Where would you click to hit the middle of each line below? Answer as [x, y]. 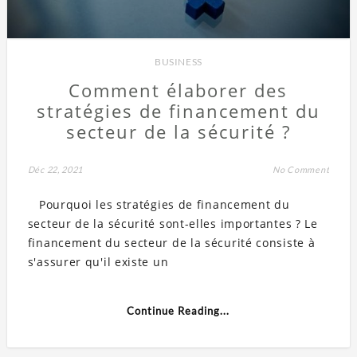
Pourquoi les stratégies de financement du [159, 204]
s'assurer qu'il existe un [98, 261]
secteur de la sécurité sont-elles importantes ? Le [173, 223]
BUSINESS [178, 61]
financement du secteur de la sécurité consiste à [171, 242]
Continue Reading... [178, 310]
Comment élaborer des [178, 90]
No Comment [301, 169]
